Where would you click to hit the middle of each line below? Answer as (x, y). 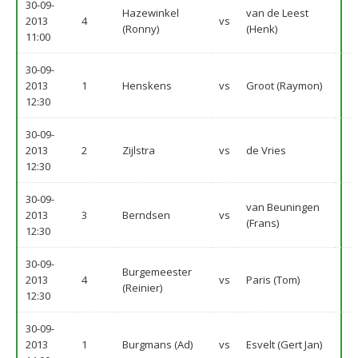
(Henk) (262, 29)
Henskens (147, 86)
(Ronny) (141, 29)
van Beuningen (283, 207)
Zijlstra (139, 150)
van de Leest (277, 13)
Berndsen (146, 215)
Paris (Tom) (273, 280)
